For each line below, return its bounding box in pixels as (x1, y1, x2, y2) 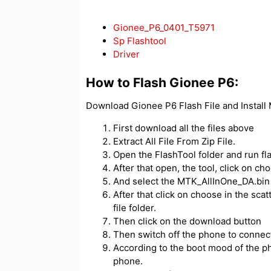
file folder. (113, 201, 156, 214)
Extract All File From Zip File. (113, 135, 235, 147)
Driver (113, 48, 140, 60)
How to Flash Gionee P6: (86, 74, 238, 90)
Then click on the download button (113, 215, 261, 227)
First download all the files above (113, 122, 254, 134)
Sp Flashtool (113, 35, 166, 47)
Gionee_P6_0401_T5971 (113, 22, 215, 34)
